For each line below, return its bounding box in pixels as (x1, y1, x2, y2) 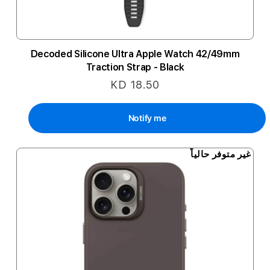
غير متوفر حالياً (190, 148, 251, 160)
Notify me (128, 113, 166, 123)
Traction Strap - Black (86, 61, 184, 73)
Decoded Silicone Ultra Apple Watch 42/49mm (30, 48, 240, 60)
